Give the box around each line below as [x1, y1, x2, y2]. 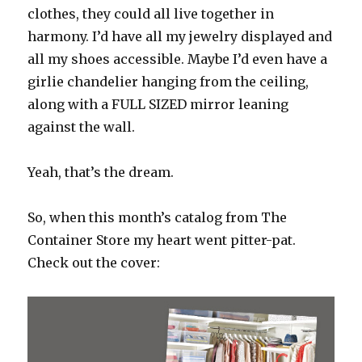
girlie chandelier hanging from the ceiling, [27, 74, 309, 90]
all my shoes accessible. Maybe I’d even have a [27, 51, 328, 68]
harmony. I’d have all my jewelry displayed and [27, 28, 333, 45]
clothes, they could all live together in [27, 6, 275, 23]
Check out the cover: [27, 255, 161, 271]
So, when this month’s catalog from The [27, 209, 288, 226]
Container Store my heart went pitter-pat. [27, 232, 297, 249]
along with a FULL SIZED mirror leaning [27, 96, 289, 113]
